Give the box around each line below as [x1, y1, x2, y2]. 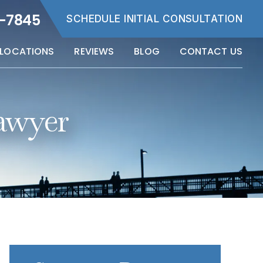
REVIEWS [74, 45, 114, 58]
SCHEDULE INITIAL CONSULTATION [66, 13, 242, 25]
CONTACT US [179, 45, 242, 58]
